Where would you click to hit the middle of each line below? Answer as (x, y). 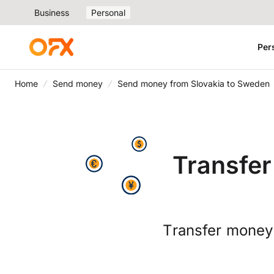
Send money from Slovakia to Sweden (194, 83)
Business (52, 13)
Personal (108, 13)
